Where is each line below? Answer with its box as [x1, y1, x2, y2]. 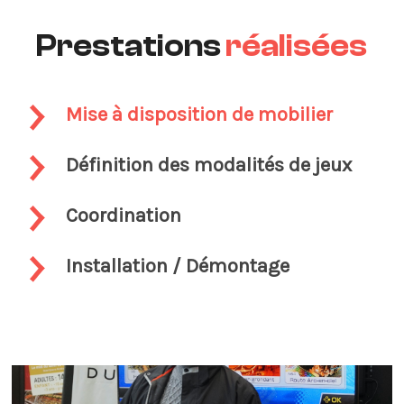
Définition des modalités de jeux [66, 153, 353, 178]
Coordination [66, 204, 182, 228]
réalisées [225, 28, 368, 65]
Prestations [36, 28, 226, 65]
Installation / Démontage [66, 254, 290, 279]
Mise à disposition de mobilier [66, 103, 334, 127]
